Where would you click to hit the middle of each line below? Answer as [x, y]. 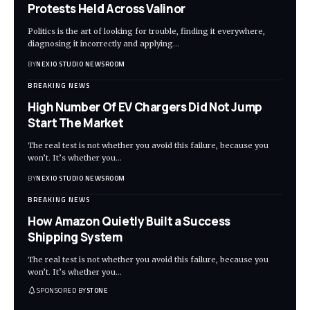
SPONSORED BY [61, 290]
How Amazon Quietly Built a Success [129, 221]
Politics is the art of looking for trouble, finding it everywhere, [146, 31]
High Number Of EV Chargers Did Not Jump [145, 107]
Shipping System [75, 237]
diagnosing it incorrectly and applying [100, 44]
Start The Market [76, 123]
